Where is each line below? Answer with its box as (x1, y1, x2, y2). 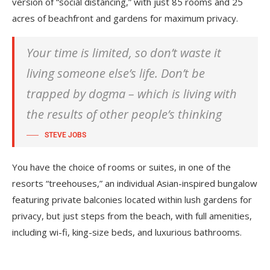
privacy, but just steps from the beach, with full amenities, (12, 210, 252, 222)
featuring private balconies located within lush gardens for (12, 193, 252, 206)
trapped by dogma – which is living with (27, 86, 237, 102)
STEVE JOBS (45, 131, 86, 139)
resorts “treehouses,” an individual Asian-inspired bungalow (12, 177, 257, 189)
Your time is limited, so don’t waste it (27, 45, 221, 61)
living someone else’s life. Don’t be (27, 65, 205, 81)
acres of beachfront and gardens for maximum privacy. (12, 12, 238, 24)
